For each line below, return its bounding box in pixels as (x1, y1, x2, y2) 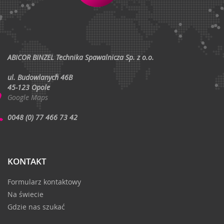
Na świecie (7, 189, 43, 199)
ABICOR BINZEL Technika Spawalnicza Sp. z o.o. (7, 52, 154, 62)
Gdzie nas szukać (7, 201, 65, 211)
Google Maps (7, 92, 48, 102)
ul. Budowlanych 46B (7, 72, 72, 82)
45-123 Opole (7, 82, 50, 92)
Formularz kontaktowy (7, 176, 81, 186)
